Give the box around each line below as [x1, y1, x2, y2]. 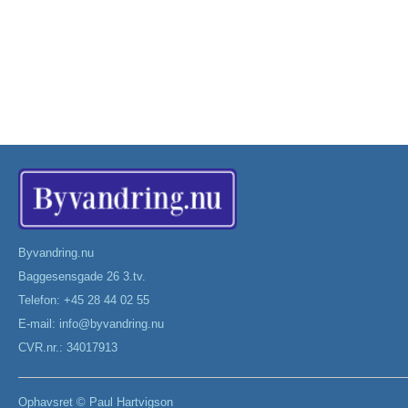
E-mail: [18, 316, 59, 331]
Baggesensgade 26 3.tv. [18, 269, 149, 283]
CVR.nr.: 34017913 [18, 340, 117, 354]
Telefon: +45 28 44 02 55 [18, 292, 153, 307]
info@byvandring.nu [59, 316, 164, 331]
